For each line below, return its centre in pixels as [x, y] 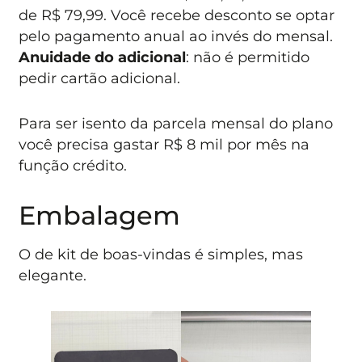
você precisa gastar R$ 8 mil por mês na [164, 144]
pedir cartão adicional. [100, 78]
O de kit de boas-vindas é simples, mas [161, 255]
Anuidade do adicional [103, 57]
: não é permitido [248, 57]
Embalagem [100, 216]
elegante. [53, 276]
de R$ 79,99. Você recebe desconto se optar [177, 15]
